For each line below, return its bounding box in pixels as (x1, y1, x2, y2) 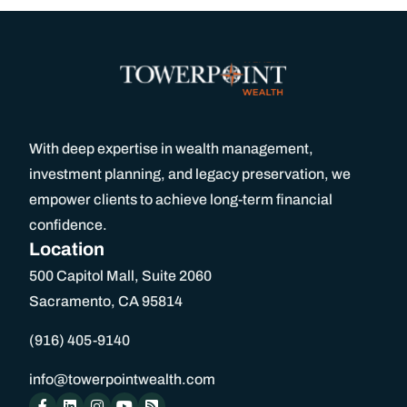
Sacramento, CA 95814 (29, 293, 183, 310)
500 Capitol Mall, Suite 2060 (29, 268, 212, 284)
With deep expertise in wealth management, (29, 141, 313, 157)
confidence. (29, 217, 107, 233)
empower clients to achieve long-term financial (29, 192, 333, 208)
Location (29, 239, 104, 260)
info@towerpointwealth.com (29, 372, 215, 388)
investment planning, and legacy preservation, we (29, 166, 351, 183)
